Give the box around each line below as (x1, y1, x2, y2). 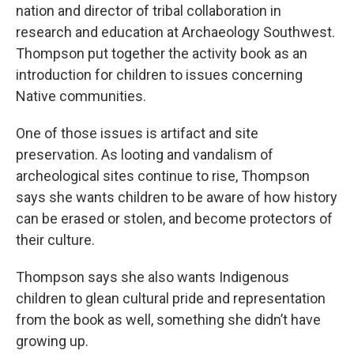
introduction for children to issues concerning (16, 66, 303, 83)
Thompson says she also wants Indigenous (16, 268, 289, 285)
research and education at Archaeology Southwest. (16, 23, 335, 40)
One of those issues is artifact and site (16, 124, 258, 141)
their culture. (16, 231, 95, 248)
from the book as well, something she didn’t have (16, 311, 321, 328)
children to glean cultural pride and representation (16, 289, 326, 307)
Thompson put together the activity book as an (16, 44, 307, 62)
